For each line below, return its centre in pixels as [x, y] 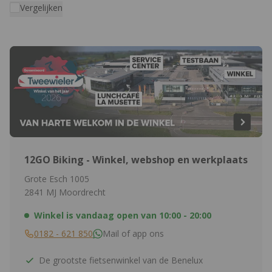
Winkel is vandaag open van [95, 216]
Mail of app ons [133, 234]
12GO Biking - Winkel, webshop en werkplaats [136, 160]
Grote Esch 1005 [57, 179]
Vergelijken [41, 8]
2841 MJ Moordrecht [65, 192]
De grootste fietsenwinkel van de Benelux [121, 260]
